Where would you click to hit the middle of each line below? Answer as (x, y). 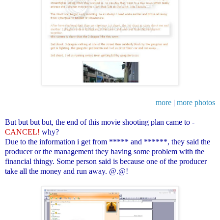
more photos (196, 102)
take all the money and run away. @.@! (67, 171)
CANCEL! (23, 132)
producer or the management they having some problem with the (105, 151)
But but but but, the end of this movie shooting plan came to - (100, 122)
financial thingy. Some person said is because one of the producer (106, 161)
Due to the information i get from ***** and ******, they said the (108, 141)
